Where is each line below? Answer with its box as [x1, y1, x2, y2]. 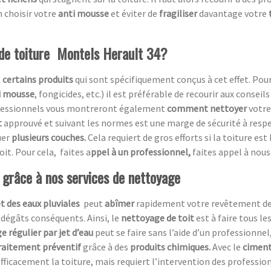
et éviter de [111, 7, 159, 19]
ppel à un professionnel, [91, 145, 192, 158]
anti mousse [58, 7, 111, 19]
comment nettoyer [167, 102, 247, 114]
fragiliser [159, 7, 199, 19]
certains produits [2, 73, 75, 85]
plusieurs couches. [11, 131, 88, 143]
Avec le [212, 240, 243, 253]
